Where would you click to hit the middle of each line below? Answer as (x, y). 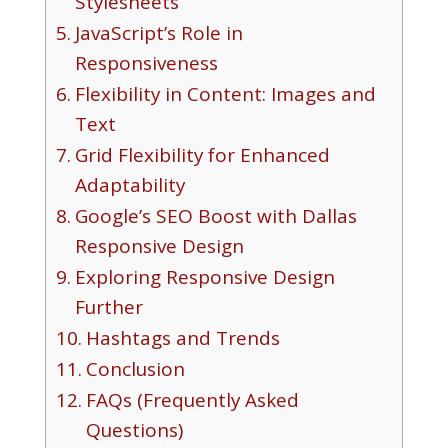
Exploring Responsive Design (204, 276)
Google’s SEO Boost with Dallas (215, 215)
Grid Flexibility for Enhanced (202, 154)
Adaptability (129, 184)
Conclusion (135, 368)
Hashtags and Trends (182, 337)
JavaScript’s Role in (158, 32)
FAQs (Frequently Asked (192, 399)
